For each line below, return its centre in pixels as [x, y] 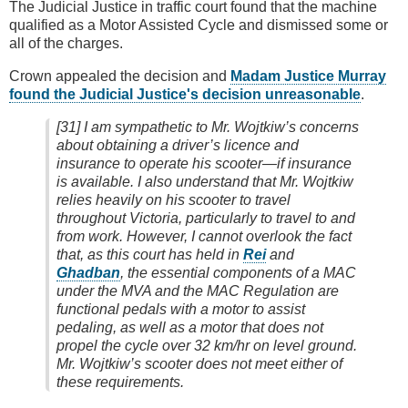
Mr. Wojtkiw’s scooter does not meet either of [199, 363]
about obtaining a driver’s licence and [178, 145]
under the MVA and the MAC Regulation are [198, 291]
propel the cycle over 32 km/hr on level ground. [207, 345]
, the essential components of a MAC [238, 272]
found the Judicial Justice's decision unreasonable [185, 94]
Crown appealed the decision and [120, 76]
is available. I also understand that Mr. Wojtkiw [205, 181]
